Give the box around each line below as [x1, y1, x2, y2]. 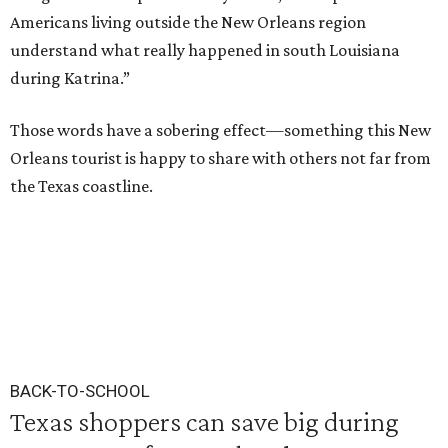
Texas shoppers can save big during [10, 405, 399, 437]
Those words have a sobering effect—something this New [10, 120, 431, 140]
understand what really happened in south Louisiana [10, 40, 400, 60]
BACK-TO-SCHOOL [10, 381, 150, 401]
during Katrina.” [10, 68, 130, 88]
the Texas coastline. [10, 176, 153, 196]
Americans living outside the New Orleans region [10, 12, 366, 32]
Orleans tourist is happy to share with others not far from [10, 148, 431, 168]
